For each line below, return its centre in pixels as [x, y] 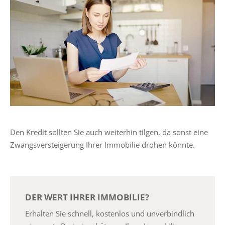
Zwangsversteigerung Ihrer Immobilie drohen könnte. [103, 145]
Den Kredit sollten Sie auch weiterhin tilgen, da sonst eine [109, 132]
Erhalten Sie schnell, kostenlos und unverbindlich [110, 213]
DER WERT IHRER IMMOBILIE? [87, 197]
